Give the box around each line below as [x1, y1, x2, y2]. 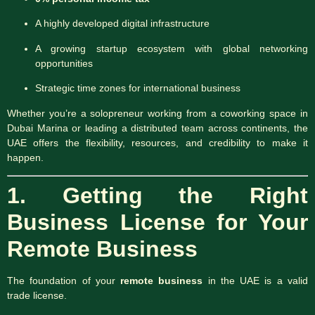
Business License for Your [7, 209, 308, 235]
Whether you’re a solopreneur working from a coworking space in [7, 107, 308, 119]
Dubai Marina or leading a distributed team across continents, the [7, 122, 308, 134]
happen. [7, 151, 44, 163]
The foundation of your [7, 274, 121, 286]
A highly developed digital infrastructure [35, 18, 210, 30]
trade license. [7, 289, 67, 301]
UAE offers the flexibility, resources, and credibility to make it [7, 136, 308, 148]
